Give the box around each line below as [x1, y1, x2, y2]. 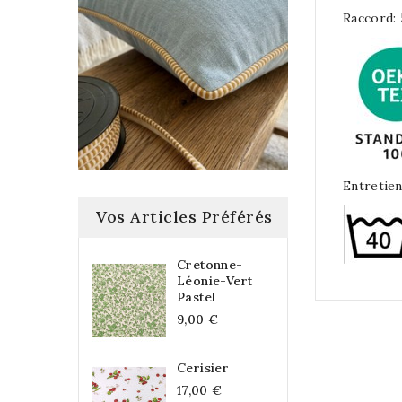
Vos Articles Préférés [96, 205, 273, 227]
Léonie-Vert [177, 272, 253, 289]
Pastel [177, 288, 216, 305]
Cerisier [177, 359, 230, 376]
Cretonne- [177, 256, 243, 273]
